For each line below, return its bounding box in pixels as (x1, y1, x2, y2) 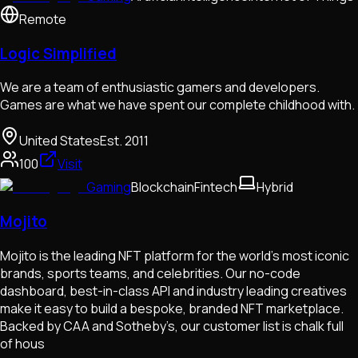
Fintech (194, 178, 237, 197)
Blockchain (131, 178, 194, 197)
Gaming (86, 178, 131, 197)
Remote (19, 10, 66, 28)
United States (19, 132, 100, 150)
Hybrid (257, 178, 293, 197)
